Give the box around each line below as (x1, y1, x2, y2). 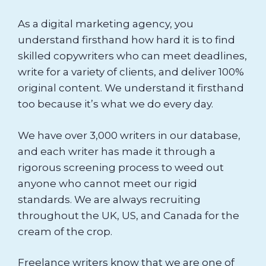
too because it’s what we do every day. (18, 98, 213, 110)
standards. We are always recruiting (18, 193, 201, 205)
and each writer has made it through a (18, 145, 216, 157)
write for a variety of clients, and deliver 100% (18, 66, 244, 78)
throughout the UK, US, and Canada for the (18, 209, 239, 221)
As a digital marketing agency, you (18, 18, 194, 30)
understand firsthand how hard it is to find (18, 34, 235, 46)
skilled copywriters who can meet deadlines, (18, 50, 247, 62)
